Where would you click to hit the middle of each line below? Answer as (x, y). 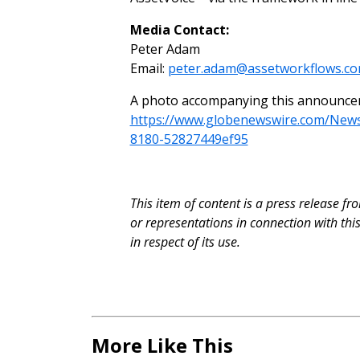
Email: (149, 68)
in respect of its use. (185, 242)
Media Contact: (179, 30)
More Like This (162, 345)
